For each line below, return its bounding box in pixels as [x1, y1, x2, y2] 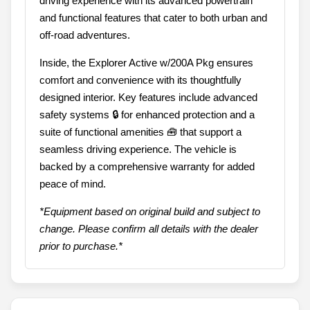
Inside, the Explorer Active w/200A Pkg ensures [39, 57, 253, 69]
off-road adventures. [39, 29, 130, 42]
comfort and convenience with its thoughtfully [39, 74, 241, 86]
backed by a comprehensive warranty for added [39, 161, 255, 173]
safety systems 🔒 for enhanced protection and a [39, 109, 255, 121]
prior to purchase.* [39, 240, 122, 253]
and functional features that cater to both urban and [39, 12, 267, 24]
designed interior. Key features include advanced [39, 91, 257, 104]
